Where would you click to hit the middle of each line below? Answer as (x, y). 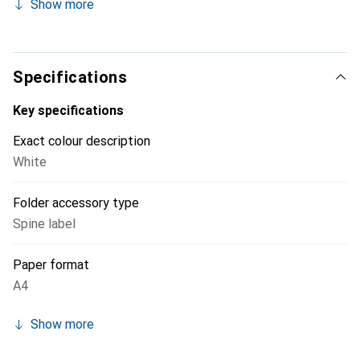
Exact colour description (82, 141)
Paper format (51, 265)
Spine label (44, 224)
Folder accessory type (76, 203)
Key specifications (68, 110)
